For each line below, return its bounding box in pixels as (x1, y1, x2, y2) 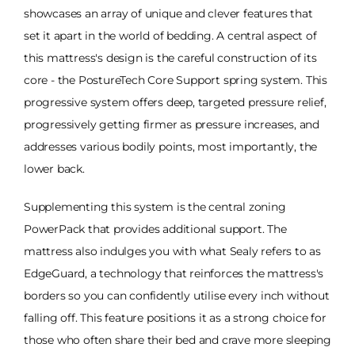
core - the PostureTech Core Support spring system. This (24, 72, 327, 87)
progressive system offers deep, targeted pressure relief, (24, 94, 326, 109)
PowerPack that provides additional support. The (24, 221, 287, 236)
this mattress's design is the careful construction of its (24, 50, 317, 65)
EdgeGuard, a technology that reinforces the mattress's (24, 265, 324, 281)
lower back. (24, 161, 85, 176)
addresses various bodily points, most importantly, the (24, 139, 318, 154)
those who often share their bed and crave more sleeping (24, 332, 331, 347)
